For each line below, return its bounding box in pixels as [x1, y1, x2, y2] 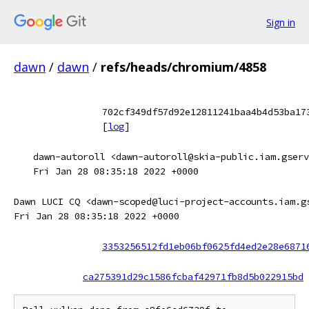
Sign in [266, 15, 295, 29]
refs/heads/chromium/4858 [101, 59, 266, 75]
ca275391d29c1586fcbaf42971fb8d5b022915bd [83, 270, 303, 283]
